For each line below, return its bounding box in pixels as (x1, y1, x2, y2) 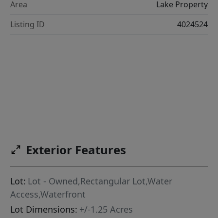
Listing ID (10, 19, 45, 30)
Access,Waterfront (10, 188, 86, 200)
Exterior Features (26, 142, 127, 158)
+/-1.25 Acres (79, 203, 133, 216)
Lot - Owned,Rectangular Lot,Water (28, 175, 173, 187)
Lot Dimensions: (10, 203, 78, 216)
